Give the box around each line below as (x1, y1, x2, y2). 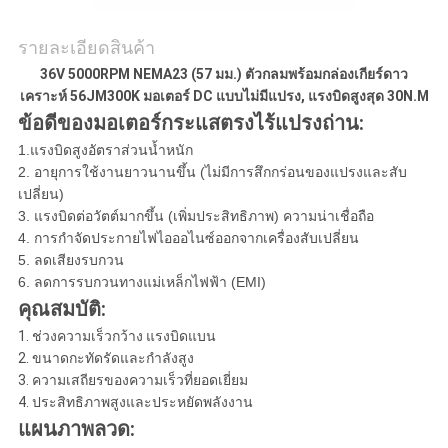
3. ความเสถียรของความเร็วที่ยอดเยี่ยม (17, 372, 248, 389)
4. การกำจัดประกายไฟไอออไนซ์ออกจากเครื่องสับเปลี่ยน (17, 230, 359, 247)
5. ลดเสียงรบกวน (17, 252, 124, 269)
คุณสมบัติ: (17, 297, 106, 322)
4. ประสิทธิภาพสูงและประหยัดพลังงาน (17, 394, 253, 411)
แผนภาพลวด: (17, 417, 135, 442)
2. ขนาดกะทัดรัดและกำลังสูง (17, 350, 194, 367)
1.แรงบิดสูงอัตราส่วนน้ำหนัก (17, 142, 193, 159)
